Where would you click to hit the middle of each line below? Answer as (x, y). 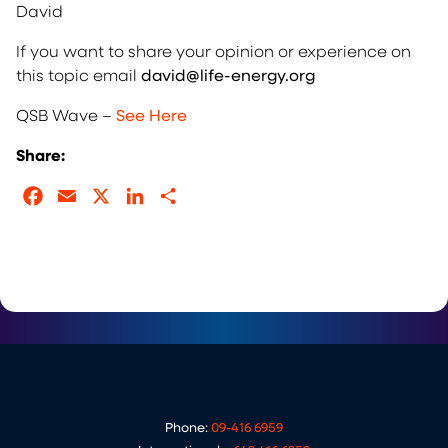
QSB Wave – (66, 114)
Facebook (85, 195)
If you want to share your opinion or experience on (213, 50)
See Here (151, 114)
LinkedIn (181, 195)
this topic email (78, 74)
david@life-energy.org (228, 74)
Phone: (188, 426)
